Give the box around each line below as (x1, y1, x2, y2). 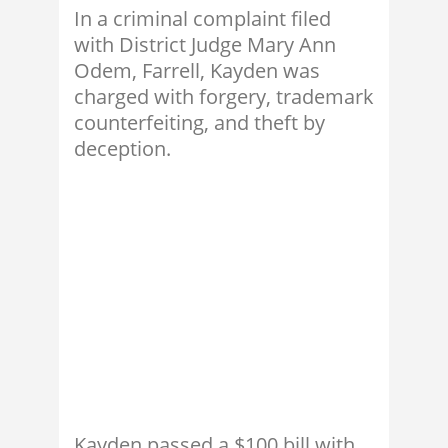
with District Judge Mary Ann (74, 31, 336, 59)
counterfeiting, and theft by (74, 109, 325, 137)
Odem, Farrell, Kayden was (74, 57, 320, 85)
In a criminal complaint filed (74, 5, 331, 33)
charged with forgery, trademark (74, 83, 374, 111)
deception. (74, 135, 171, 163)
